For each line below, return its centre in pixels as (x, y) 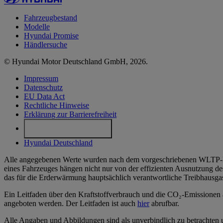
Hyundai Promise (51, 35)
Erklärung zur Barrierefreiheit (70, 114)
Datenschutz (43, 87)
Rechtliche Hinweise (56, 105)
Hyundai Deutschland (58, 143)
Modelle (37, 26)
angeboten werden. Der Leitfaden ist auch (71, 204)
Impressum (41, 78)
